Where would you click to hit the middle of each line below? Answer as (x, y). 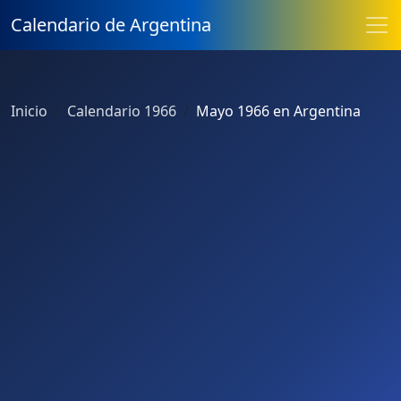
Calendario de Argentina (111, 25)
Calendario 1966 (122, 111)
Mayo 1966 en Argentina (278, 111)
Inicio (29, 111)
